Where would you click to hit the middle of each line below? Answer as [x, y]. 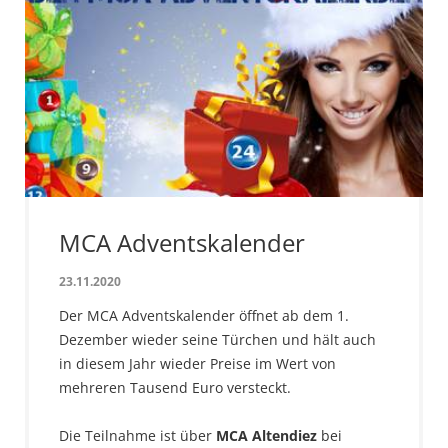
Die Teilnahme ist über [137, 436]
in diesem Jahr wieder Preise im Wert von [197, 364]
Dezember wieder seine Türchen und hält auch [217, 340]
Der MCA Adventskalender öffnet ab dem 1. [204, 316]
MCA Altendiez [266, 436]
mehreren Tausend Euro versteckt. [175, 388]
